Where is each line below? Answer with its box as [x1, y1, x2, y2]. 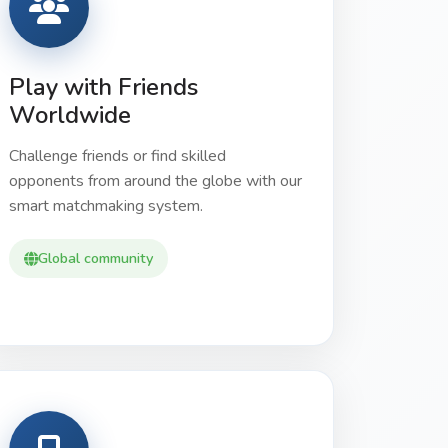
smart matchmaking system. [9, 195, 203, 217]
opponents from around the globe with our [9, 170, 302, 192]
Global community [38, 248, 153, 268]
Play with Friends [9, 71, 198, 103]
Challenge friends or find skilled [9, 145, 226, 167]
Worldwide [9, 99, 131, 131]
